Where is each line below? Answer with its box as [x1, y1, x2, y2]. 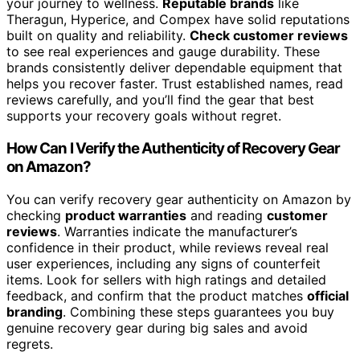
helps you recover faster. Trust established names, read [6, 76, 343, 92]
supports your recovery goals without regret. [6, 108, 281, 125]
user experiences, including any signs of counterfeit [6, 255, 321, 272]
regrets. [6, 335, 53, 352]
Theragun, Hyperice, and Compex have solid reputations [6, 11, 350, 28]
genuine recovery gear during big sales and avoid [6, 319, 308, 336]
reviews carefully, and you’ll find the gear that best [6, 92, 314, 108]
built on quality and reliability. [6, 27, 190, 44]
